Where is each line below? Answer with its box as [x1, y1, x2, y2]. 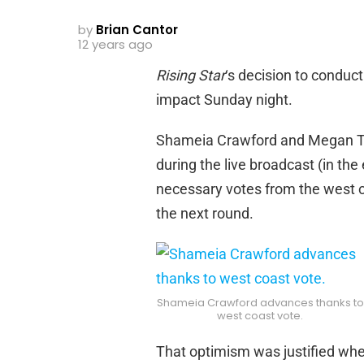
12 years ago [78, 36, 153, 54]
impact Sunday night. [156, 91, 292, 109]
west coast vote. [217, 307, 303, 323]
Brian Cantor [96, 21, 178, 39]
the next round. [156, 205, 253, 223]
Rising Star [156, 67, 225, 84]
